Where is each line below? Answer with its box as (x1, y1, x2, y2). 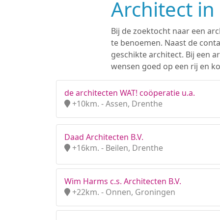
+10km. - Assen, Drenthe (70, 98, 163, 109)
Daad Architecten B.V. (64, 132, 143, 142)
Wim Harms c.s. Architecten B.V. (64, 176, 181, 187)
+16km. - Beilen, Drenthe (70, 142, 163, 153)
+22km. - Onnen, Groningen (70, 187, 175, 197)
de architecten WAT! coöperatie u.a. (64, 87, 195, 98)
